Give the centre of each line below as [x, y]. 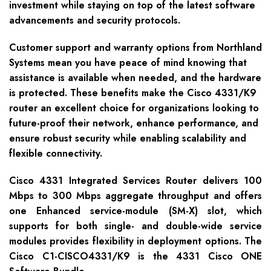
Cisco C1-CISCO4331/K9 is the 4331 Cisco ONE [135, 256]
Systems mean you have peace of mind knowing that [128, 63]
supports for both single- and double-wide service [135, 226]
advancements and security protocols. [95, 21]
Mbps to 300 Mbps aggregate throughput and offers [135, 196]
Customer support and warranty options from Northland [135, 48]
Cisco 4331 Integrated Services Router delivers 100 [135, 181]
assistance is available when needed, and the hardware [135, 78]
